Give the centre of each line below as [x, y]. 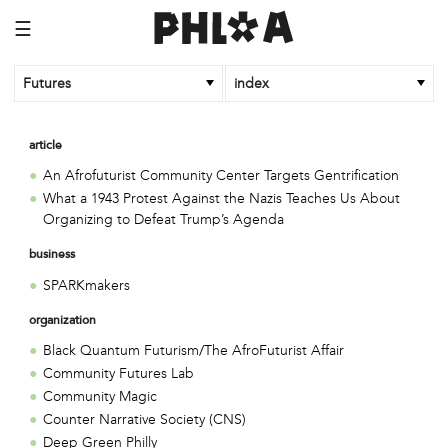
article [45, 145]
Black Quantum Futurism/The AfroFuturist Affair [194, 351]
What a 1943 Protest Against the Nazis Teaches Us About [222, 198]
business [51, 255]
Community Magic [100, 397]
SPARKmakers [87, 285]
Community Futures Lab [119, 374]
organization [62, 320]
